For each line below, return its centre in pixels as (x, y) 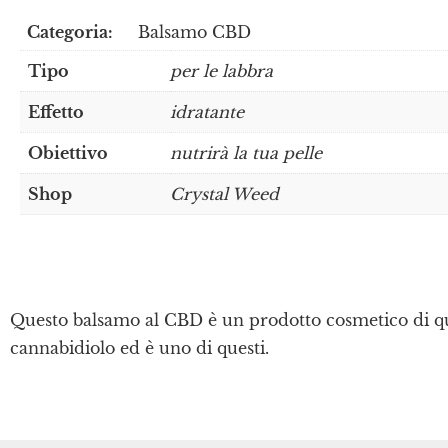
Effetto (56, 112)
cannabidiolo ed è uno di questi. (139, 348)
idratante (207, 112)
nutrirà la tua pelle (246, 153)
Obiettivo (68, 153)
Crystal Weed (224, 194)
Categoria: (70, 32)
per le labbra (221, 71)
